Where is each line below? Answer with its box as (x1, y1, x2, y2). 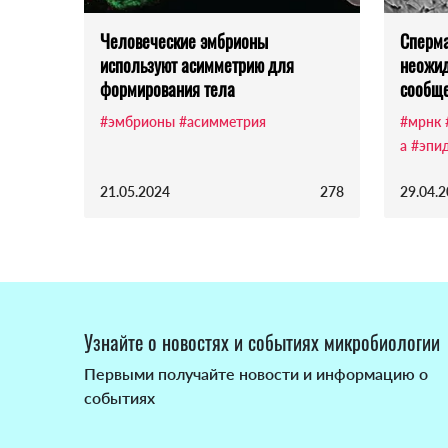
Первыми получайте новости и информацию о (84, 364, 428, 384)
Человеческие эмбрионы (100, 28, 268, 55)
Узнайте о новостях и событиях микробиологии (84, 327, 440, 358)
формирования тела (100, 76, 235, 103)
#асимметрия (179, 113, 266, 131)
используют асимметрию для (100, 52, 294, 79)
